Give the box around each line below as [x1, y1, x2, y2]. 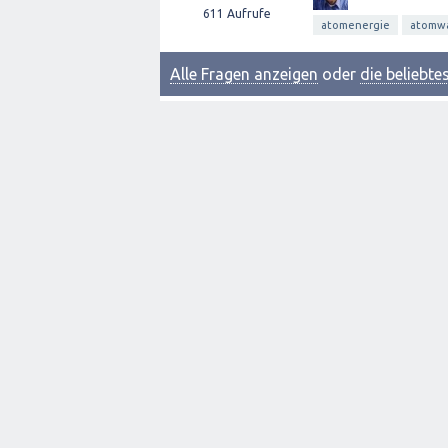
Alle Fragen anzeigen [170, 65, 318, 83]
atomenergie [321, 19, 390, 31]
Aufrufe [223, 7, 271, 20]
